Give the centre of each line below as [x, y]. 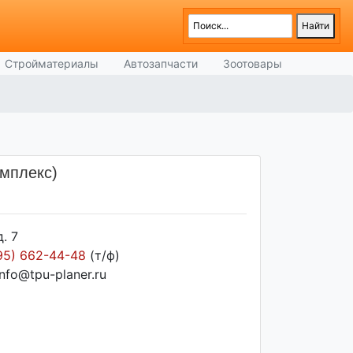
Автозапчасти [161, 63]
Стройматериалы [52, 63]
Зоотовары [253, 63]
